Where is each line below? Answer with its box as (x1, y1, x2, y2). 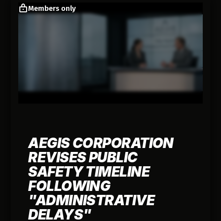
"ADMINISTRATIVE (28, 191, 154, 209)
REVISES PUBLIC (28, 148, 138, 166)
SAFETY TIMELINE (28, 163, 149, 180)
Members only (28, 3, 76, 13)
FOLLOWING (28, 177, 110, 194)
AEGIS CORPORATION (28, 134, 174, 151)
